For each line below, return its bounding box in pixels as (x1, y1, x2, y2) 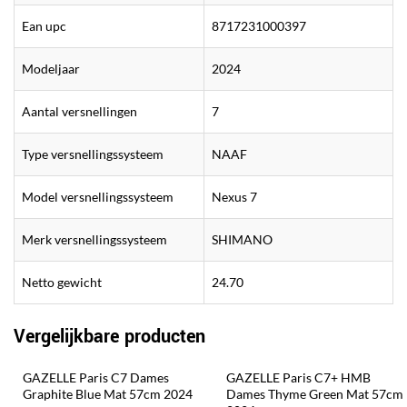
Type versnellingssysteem (22, 146, 164, 163)
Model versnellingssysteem (22, 189, 174, 205)
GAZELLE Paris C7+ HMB (226, 370, 373, 386)
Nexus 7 (212, 189, 257, 205)
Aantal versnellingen (22, 104, 137, 120)
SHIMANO (212, 232, 273, 248)
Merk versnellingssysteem (22, 232, 167, 248)
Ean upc (22, 18, 66, 35)
